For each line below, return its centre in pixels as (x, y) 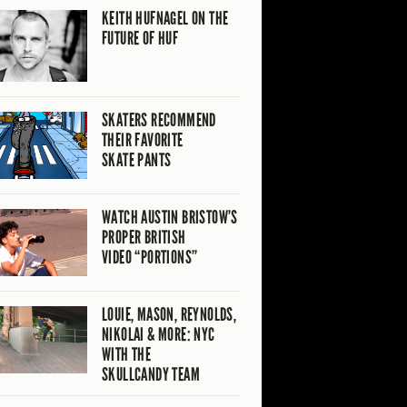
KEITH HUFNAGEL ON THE (165, 18)
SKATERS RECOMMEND (159, 119)
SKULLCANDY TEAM (151, 374)
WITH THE (127, 354)
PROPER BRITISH (144, 237)
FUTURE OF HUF (140, 38)
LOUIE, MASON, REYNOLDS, (169, 314)
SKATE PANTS (137, 159)
